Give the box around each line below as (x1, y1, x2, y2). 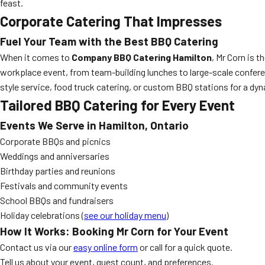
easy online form (73, 241, 138, 253)
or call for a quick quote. (138, 241, 232, 253)
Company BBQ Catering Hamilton (72, 51, 212, 63)
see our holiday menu (84, 209, 166, 221)
